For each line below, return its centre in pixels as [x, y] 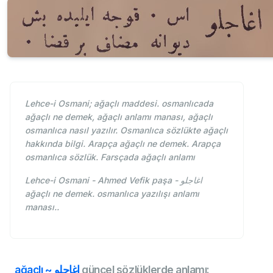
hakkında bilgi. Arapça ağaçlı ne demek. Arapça [123, 143]
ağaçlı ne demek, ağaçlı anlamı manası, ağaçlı [119, 116]
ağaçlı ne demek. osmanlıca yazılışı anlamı [112, 193]
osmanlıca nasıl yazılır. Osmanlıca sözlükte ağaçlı [126, 130]
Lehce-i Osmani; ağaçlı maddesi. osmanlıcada [119, 103]
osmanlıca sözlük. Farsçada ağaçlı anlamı [110, 157]
